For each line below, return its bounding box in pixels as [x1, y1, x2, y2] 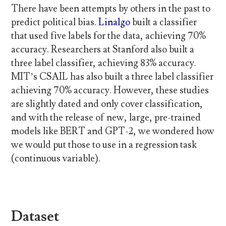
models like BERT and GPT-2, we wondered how [11, 125, 215, 138]
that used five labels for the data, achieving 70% [11, 30, 206, 42]
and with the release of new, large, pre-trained [11, 111, 201, 124]
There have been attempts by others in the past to [11, 3, 211, 15]
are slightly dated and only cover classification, [11, 98, 203, 110]
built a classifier [130, 16, 197, 29]
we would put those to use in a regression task [11, 139, 197, 151]
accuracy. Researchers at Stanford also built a [11, 43, 195, 56]
